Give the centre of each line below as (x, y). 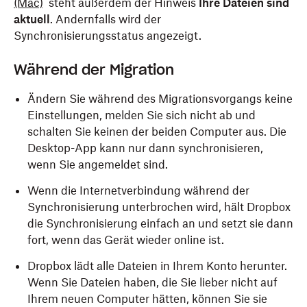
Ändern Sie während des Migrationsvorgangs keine (160, 99)
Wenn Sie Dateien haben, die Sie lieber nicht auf (152, 282)
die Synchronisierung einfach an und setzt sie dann (160, 223)
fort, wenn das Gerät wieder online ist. (126, 240)
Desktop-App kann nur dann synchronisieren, (145, 148)
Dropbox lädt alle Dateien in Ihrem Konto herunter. (157, 266)
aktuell (32, 19)
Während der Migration (94, 70)
